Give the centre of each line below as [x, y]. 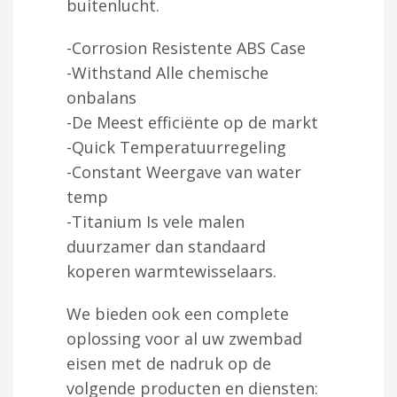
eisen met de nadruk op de [169, 363]
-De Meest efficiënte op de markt [192, 122]
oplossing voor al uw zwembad [184, 338]
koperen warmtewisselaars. [171, 271]
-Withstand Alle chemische [167, 72]
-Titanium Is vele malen [156, 221]
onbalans [101, 97]
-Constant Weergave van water [184, 171]
